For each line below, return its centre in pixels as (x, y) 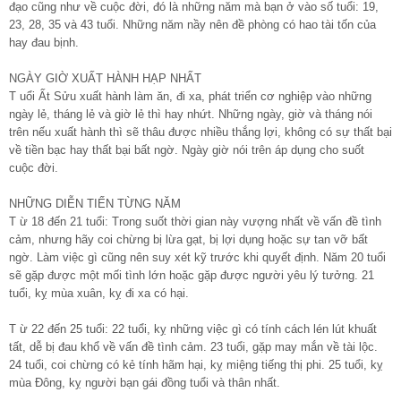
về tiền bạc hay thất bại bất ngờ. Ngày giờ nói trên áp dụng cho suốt (187, 149)
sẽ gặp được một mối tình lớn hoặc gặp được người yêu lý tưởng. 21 (192, 275)
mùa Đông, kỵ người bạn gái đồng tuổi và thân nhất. (145, 382)
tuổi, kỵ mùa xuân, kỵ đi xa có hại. (99, 293)
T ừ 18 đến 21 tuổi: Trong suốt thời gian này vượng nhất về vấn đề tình (195, 221)
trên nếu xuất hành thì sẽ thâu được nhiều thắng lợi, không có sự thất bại (200, 132)
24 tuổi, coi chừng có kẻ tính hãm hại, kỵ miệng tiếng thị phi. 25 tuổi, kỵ (196, 364)
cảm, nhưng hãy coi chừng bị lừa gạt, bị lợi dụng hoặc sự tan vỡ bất (188, 239)
